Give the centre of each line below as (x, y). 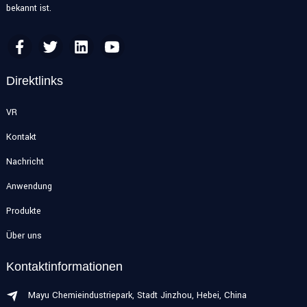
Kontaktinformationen (64, 267)
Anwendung (29, 187)
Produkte (23, 211)
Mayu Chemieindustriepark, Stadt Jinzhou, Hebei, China (137, 296)
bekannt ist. (28, 9)
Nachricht (25, 162)
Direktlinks (34, 81)
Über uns (24, 236)
